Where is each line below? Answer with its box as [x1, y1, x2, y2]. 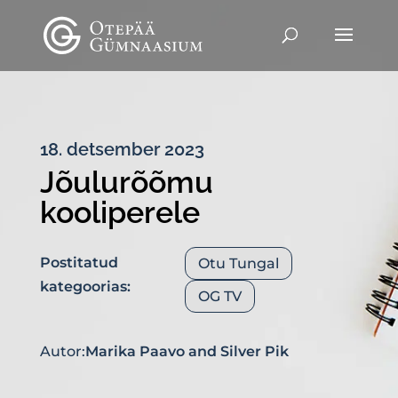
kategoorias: [39, 277, 131, 295]
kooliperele [39, 195, 200, 230]
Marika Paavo [84, 342, 185, 360]
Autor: [39, 342, 85, 360]
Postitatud [39, 253, 118, 271]
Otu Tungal [198, 254, 279, 272]
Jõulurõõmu [39, 164, 213, 200]
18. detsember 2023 [39, 139, 204, 160]
